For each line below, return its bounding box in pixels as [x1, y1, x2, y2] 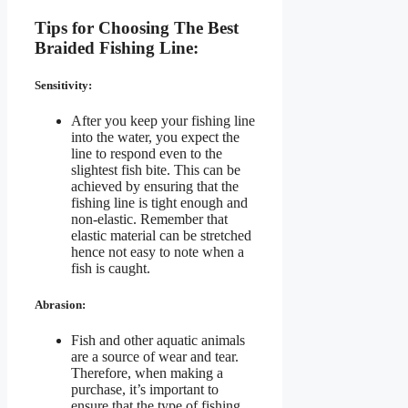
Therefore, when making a [71, 364, 223, 381]
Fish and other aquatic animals [71, 331, 245, 348]
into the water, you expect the [71, 129, 240, 146]
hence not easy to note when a [71, 244, 244, 260]
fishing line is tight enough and [71, 195, 248, 211]
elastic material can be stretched [71, 228, 251, 244]
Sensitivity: [35, 78, 95, 93]
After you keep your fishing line [71, 113, 255, 129]
